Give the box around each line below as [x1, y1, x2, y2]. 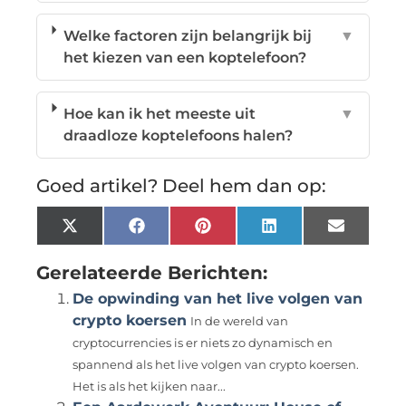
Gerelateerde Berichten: [36, 261, 268, 284]
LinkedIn [275, 223, 343, 241]
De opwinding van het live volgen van [72, 289, 363, 307]
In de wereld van [190, 314, 289, 328]
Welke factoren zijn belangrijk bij [63, 26, 312, 44]
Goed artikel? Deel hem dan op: [36, 174, 327, 197]
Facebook [143, 223, 217, 241]
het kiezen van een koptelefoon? [63, 48, 306, 66]
